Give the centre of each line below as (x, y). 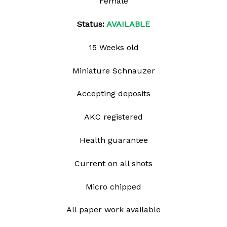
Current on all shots (113, 163)
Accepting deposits (113, 94)
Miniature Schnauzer (113, 70)
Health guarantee (113, 140)
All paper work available (113, 210)
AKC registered (113, 117)
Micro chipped (113, 186)
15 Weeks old (113, 47)
